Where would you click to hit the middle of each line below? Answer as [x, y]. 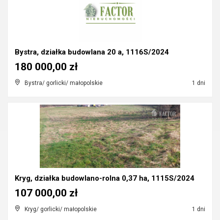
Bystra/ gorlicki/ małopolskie [64, 83]
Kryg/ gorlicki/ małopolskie [61, 209]
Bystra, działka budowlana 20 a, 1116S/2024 [92, 52]
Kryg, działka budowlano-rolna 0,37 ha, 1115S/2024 [105, 178]
